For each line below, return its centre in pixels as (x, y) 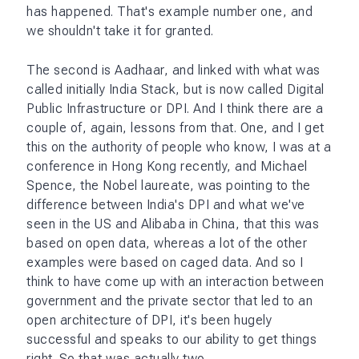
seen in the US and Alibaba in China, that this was (173, 224)
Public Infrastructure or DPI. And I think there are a (175, 108)
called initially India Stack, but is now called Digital (175, 89)
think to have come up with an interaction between (175, 281)
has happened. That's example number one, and (169, 11)
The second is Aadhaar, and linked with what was (173, 70)
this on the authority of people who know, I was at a (179, 147)
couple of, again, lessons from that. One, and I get (175, 127)
